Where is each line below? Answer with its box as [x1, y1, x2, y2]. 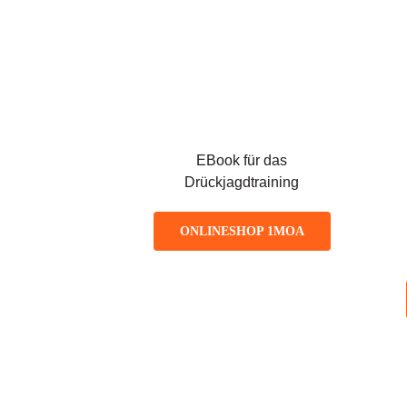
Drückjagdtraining [184, 174, 300, 190]
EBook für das [196, 152, 288, 168]
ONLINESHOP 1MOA [179, 223, 304, 238]
